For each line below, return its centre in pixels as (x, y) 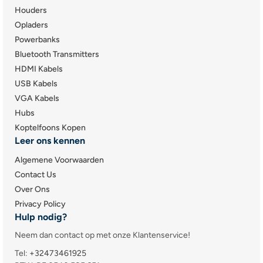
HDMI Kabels (39, 69)
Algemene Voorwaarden (59, 160)
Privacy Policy (40, 204)
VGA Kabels (37, 99)
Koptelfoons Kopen (50, 128)
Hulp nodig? (41, 217)
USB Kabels (36, 84)
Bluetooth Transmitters (57, 55)
